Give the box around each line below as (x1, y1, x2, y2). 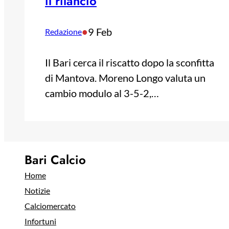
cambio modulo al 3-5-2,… (45, 86, 159, 99)
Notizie (25, 185, 50, 195)
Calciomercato (25, 200, 76, 211)
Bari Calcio (25, 150, 86, 169)
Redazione (45, 26, 82, 36)
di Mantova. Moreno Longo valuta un (45, 71, 205, 84)
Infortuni (25, 216, 56, 226)
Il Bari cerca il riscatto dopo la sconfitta (45, 56, 214, 68)
